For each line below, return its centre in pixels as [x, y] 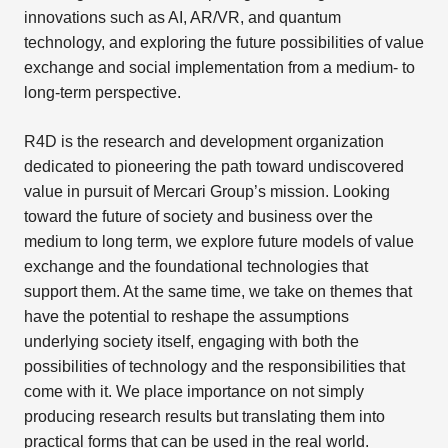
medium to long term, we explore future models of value [218, 241]
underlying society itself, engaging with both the [191, 341]
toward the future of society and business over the [198, 216]
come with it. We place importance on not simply [193, 391]
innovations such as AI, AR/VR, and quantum [182, 17]
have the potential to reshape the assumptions [186, 316]
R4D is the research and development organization [203, 141]
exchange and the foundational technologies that [195, 266]
